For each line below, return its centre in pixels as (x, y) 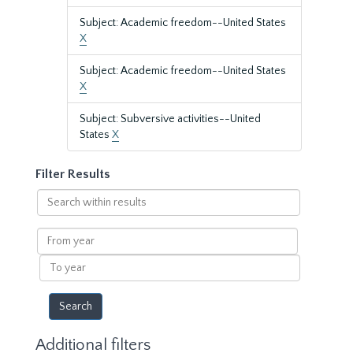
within (52, 212)
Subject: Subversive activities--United (170, 119)
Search (53, 196)
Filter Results (73, 174)
